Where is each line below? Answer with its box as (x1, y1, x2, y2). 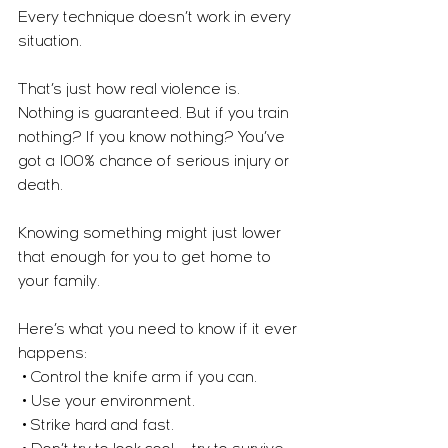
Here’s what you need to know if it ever (18, 322, 301, 338)
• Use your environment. (22, 394, 195, 410)
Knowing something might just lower (18, 226, 285, 242)
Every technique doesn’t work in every (18, 10, 295, 26)
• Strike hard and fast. (22, 418, 174, 434)
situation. (18, 34, 82, 50)
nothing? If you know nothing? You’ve (18, 130, 289, 146)
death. (18, 178, 63, 194)
